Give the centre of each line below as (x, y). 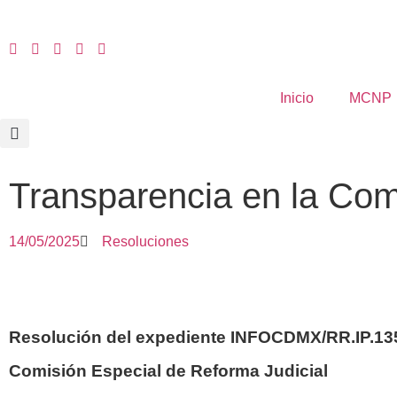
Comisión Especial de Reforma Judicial (168, 371)
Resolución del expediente (120, 337)
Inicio (297, 98)
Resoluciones (145, 241)
